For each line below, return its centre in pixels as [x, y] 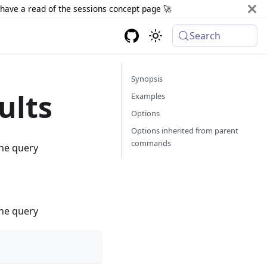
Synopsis [147, 79]
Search [205, 36]
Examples [148, 96]
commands [151, 143]
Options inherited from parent [185, 131]
